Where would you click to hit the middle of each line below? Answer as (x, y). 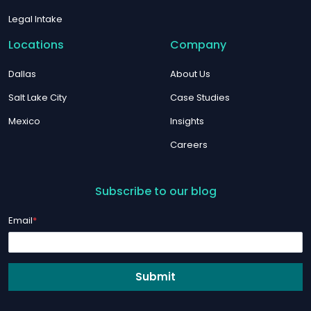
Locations (36, 45)
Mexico (24, 121)
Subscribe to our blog (155, 192)
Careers (189, 145)
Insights (187, 121)
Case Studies (200, 98)
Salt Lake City (37, 98)
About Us (191, 74)
